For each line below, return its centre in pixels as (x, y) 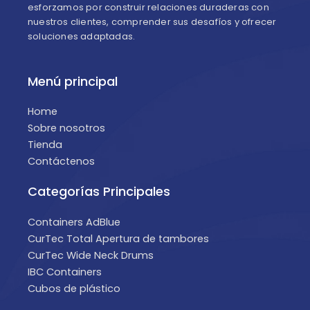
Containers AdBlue (74, 222)
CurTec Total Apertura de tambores (118, 238)
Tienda (45, 145)
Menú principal (73, 81)
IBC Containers (65, 272)
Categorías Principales (99, 192)
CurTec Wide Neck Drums (91, 255)
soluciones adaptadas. (82, 36)
